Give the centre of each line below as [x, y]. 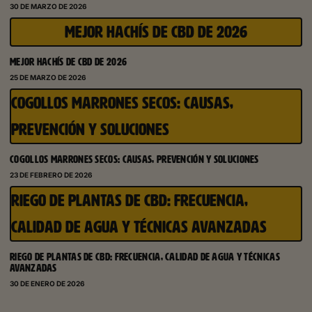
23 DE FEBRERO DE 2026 [51, 175]
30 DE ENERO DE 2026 [47, 284]
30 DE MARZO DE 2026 [48, 7]
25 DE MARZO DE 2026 [48, 78]
